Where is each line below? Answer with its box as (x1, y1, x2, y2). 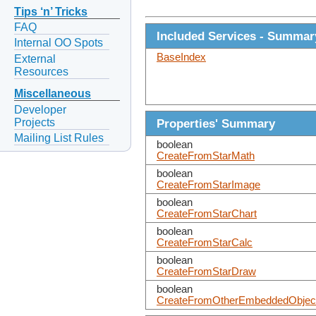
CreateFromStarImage (157, 179, 260, 191)
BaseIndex (157, 51, 206, 63)
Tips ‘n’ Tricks (14, 6, 87, 18)
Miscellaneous (14, 87, 91, 100)
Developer (14, 103, 66, 116)
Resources (14, 65, 68, 78)
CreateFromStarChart (157, 208, 257, 220)
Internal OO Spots (14, 37, 103, 49)
